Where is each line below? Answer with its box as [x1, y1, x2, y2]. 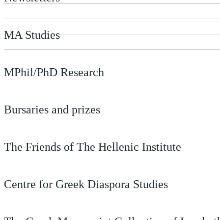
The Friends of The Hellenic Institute [4, 140, 181, 153]
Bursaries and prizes [4, 103, 100, 116]
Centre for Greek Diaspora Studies [4, 178, 168, 191]
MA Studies [4, 28, 60, 41]
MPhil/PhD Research [4, 66, 104, 79]
